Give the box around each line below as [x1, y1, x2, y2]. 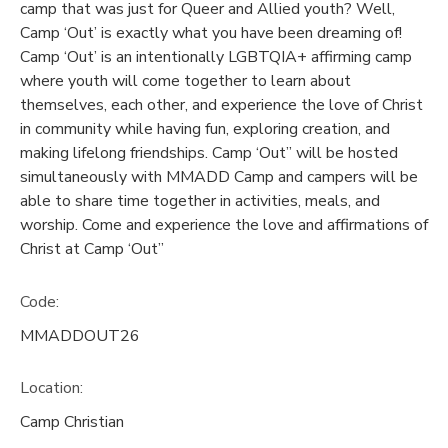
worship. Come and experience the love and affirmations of [20, 213, 428, 236]
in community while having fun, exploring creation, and [20, 117, 390, 140]
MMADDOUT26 [20, 324, 140, 347]
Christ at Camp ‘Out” [20, 237, 164, 260]
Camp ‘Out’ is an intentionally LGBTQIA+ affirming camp [20, 45, 412, 68]
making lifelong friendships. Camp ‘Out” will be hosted [20, 141, 398, 164]
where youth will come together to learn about [20, 69, 351, 92]
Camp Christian [20, 411, 124, 434]
